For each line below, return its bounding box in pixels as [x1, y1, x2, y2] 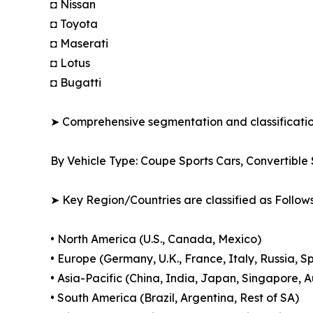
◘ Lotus [50, 56, 90, 71]
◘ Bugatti [50, 75, 101, 90]
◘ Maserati [50, 36, 108, 51]
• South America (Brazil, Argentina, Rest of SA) [50, 291, 299, 305]
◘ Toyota [50, 17, 98, 31]
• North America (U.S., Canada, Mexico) [50, 232, 261, 247]
